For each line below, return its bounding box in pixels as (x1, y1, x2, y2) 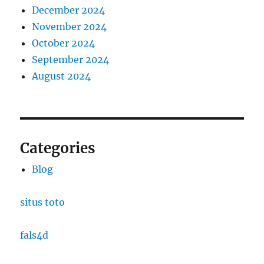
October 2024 (32, 37, 95, 49)
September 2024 (32, 54, 110, 66)
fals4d (20, 229, 49, 242)
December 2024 (32, 4, 105, 16)
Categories (20, 139, 95, 158)
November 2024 (32, 21, 107, 33)
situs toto (20, 196, 65, 209)
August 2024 (32, 70, 91, 82)
